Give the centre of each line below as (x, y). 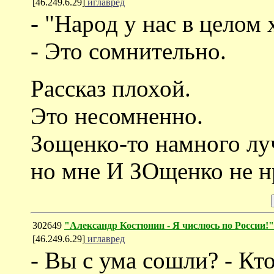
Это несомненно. (117, 116)
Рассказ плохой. (111, 88)
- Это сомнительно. (128, 51)
